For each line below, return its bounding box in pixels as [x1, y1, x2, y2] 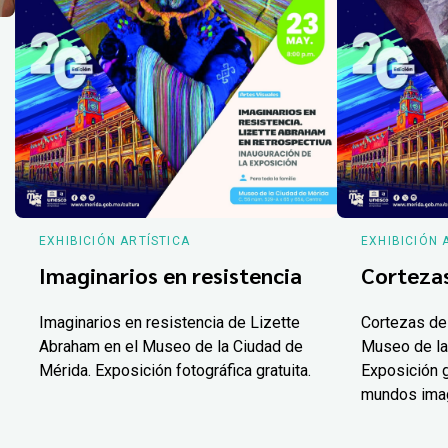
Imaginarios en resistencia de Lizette [38, 312, 300, 332]
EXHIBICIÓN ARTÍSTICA [38, 234, 190, 249]
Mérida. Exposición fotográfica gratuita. [38, 360, 311, 380]
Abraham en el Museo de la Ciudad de [38, 336, 303, 356]
